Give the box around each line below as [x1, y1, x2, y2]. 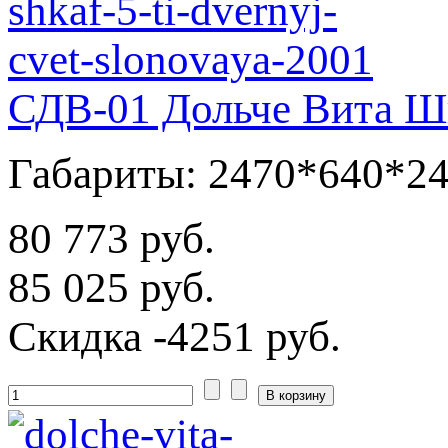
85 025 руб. [8, 263, 215, 311]
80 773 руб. [8, 214, 215, 262]
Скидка [8, 312, 142, 360]
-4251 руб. [142, 312, 341, 360]
